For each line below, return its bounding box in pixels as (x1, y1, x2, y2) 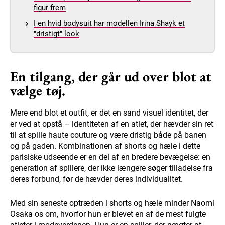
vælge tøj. (10, 81, 65, 99)
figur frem (34, 3, 66, 12)
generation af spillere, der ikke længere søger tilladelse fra (10, 163, 213, 173)
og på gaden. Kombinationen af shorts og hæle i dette (10, 141, 200, 151)
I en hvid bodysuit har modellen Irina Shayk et (34, 18, 185, 28)
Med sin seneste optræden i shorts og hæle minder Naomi (10, 198, 214, 208)
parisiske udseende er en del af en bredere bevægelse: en (10, 152, 210, 162)
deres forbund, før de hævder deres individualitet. (10, 174, 183, 184)
